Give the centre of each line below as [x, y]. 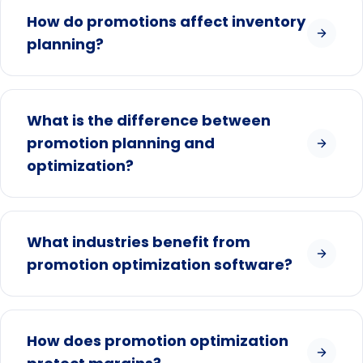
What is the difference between [149, 120]
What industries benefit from [139, 241]
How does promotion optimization [158, 340]
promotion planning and [121, 143]
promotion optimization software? [160, 264]
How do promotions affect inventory [166, 21]
